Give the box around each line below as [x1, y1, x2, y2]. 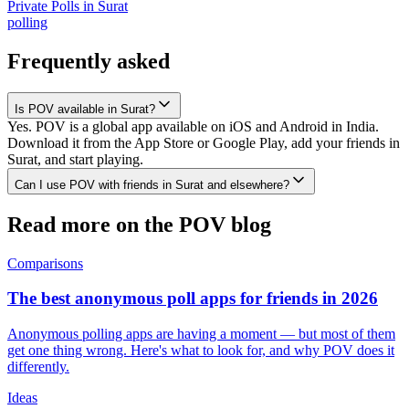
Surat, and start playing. [7, 151, 143, 167]
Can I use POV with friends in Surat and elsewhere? [15, 177, 289, 192]
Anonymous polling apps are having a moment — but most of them [7, 325, 395, 341]
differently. [7, 358, 69, 374]
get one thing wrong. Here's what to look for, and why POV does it [7, 341, 394, 358]
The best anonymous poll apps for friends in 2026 [7, 288, 378, 309]
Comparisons [7, 255, 83, 271]
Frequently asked [7, 48, 170, 73]
